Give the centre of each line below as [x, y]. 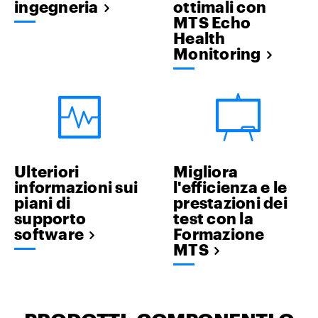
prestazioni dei [230, 202]
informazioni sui [76, 186]
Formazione [219, 233]
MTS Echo [212, 22]
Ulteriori [47, 171]
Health [199, 37]
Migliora [205, 171]
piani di [42, 202]
